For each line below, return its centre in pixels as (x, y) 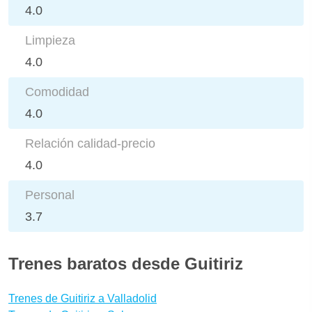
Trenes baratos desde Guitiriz (126, 263)
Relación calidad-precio (90, 143)
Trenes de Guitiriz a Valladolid (83, 298)
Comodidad (57, 92)
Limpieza (50, 40)
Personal (50, 195)
